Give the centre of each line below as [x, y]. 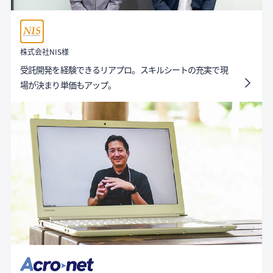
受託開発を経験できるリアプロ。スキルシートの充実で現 [124, 70]
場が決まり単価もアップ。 [68, 85]
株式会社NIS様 [44, 52]
